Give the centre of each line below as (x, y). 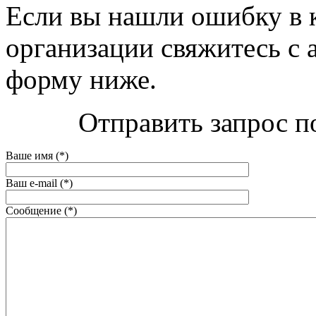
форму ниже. (81, 79)
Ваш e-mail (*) (39, 183)
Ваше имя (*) (37, 155)
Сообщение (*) (41, 210)
